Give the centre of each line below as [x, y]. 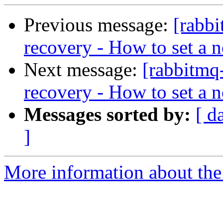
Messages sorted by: [107, 114]
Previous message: [99, 25]
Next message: [83, 70]
